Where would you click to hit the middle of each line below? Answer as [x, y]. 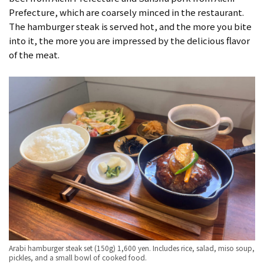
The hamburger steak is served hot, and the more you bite [130, 26]
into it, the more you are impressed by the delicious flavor [129, 40]
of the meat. [34, 54]
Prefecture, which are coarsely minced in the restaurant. [126, 12]
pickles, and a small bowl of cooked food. [78, 258]
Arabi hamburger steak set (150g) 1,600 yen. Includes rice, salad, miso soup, [132, 248]
